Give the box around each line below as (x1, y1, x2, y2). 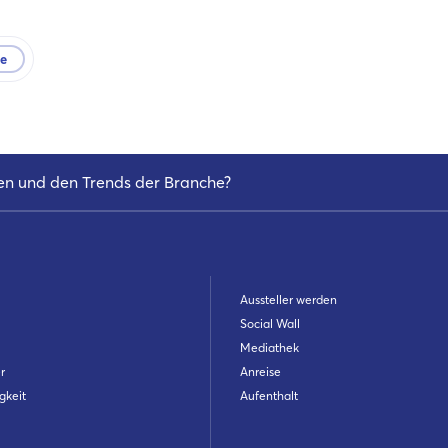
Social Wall (239, 316, 300, 332)
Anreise (239, 364, 281, 380)
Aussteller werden (239, 292, 337, 308)
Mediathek (239, 340, 299, 356)
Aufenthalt (239, 388, 298, 404)
